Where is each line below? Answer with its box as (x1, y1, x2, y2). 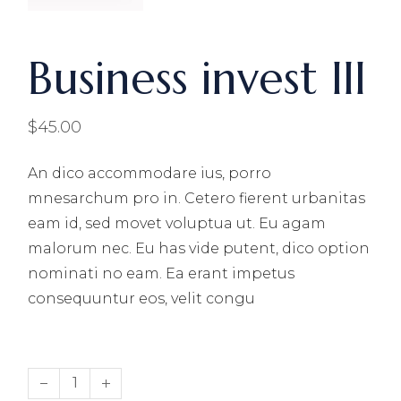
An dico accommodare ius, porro (28, 164, 272, 182)
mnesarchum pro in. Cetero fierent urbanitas (28, 189, 366, 207)
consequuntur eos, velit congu (28, 289, 256, 307)
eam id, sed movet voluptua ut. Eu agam (28, 214, 327, 232)
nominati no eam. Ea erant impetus (28, 264, 295, 282)
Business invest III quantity (27, 364, 226, 382)
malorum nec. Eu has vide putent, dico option (28, 239, 371, 257)
